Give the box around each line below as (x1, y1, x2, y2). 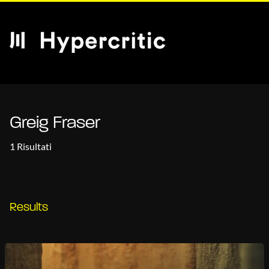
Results (10, 202, 48, 214)
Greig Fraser (10, 114, 100, 133)
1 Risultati (10, 141, 52, 152)
